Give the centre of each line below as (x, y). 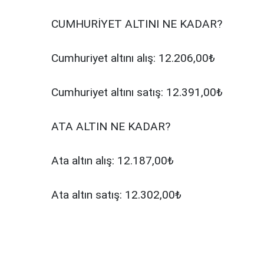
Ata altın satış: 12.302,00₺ (116, 195)
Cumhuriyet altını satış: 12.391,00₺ (137, 93)
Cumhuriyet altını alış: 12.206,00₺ (133, 58)
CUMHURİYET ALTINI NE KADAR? (137, 24)
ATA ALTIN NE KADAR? (111, 127)
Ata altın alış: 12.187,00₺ (113, 161)
